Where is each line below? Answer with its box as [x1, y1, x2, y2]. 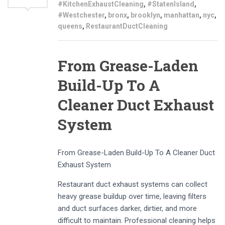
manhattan [164, 11, 199, 20]
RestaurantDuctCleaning [86, 22, 168, 31]
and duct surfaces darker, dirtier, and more [58, 204, 197, 213]
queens [58, 22, 82, 31]
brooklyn [131, 11, 160, 20]
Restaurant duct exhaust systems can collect [58, 180, 207, 189]
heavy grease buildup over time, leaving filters [58, 192, 206, 201]
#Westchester [58, 11, 104, 20]
